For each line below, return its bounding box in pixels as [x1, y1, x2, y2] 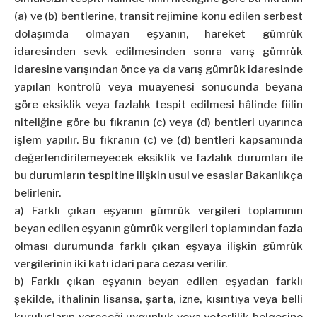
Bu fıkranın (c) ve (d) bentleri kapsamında [82, 134, 303, 147]
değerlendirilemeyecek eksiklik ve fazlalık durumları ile [14, 151, 303, 165]
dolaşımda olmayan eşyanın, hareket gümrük [14, 28, 303, 41]
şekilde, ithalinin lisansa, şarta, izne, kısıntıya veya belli [14, 293, 303, 306]
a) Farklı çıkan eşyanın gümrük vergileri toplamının [14, 204, 303, 218]
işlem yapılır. [14, 134, 83, 147]
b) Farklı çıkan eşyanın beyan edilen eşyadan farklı [14, 275, 303, 289]
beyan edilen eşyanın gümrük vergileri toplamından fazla [14, 222, 303, 236]
